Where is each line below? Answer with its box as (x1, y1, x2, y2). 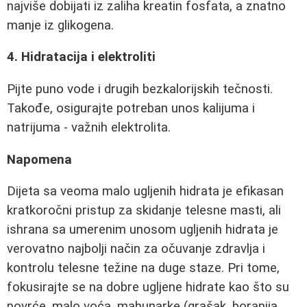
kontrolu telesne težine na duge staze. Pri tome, (7, 260, 280, 276)
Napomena (7, 151, 72, 167)
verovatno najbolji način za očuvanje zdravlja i (7, 241, 265, 257)
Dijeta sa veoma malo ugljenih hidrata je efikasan (7, 184, 284, 199)
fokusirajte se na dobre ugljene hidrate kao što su (7, 280, 289, 295)
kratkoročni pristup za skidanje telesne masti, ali (7, 203, 281, 219)
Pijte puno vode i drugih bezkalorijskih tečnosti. (7, 82, 273, 97)
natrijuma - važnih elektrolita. (7, 120, 171, 136)
